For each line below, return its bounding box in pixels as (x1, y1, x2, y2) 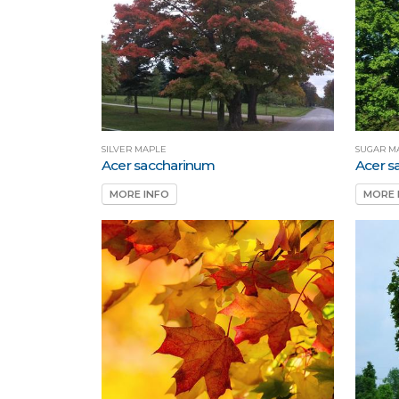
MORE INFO (110, 188, 169, 201)
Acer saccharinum (102, 156, 216, 174)
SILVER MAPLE (102, 143, 167, 154)
